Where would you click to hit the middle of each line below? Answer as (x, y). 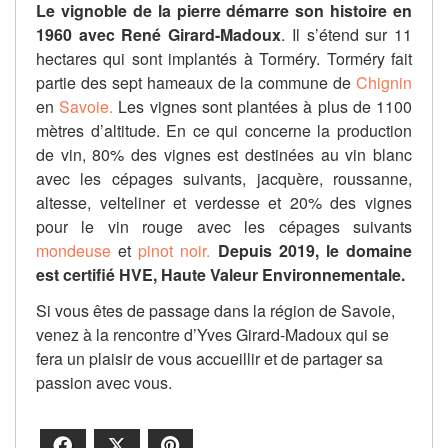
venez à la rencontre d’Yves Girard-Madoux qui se (212, 335)
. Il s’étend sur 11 (347, 35)
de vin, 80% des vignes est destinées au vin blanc (224, 155)
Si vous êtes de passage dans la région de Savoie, (215, 311)
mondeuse (73, 251)
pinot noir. (174, 251)
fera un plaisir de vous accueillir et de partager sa (209, 359)
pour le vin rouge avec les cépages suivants (224, 227)
